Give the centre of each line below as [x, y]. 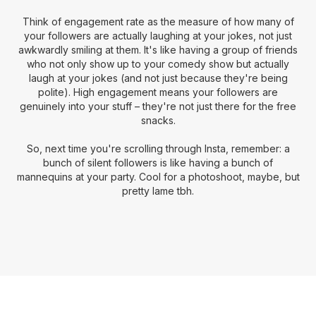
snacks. [158, 120]
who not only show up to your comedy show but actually [158, 64]
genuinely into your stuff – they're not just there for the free [158, 106]
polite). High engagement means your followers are [158, 92]
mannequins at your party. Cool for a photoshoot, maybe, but [158, 177]
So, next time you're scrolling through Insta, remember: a [158, 148]
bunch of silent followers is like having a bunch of [158, 163]
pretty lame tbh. [158, 191]
